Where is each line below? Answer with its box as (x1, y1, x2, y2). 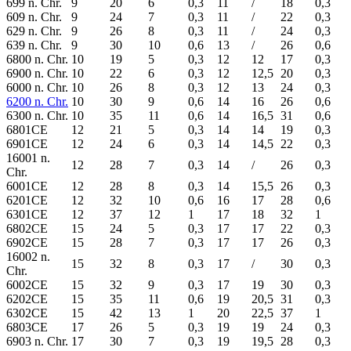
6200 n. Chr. (6, 94, 68, 108)
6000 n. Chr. (6, 80, 68, 94)
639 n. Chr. (6, 38, 62, 52)
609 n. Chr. (6, 9, 62, 24)
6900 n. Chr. (6, 66, 68, 80)
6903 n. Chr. (6, 334, 68, 348)
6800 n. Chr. (6, 52, 68, 66)
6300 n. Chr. (6, 108, 68, 122)
